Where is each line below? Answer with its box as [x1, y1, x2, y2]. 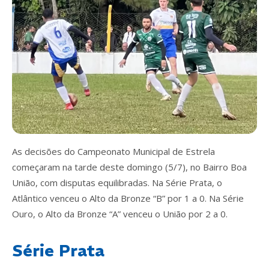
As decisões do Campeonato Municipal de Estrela [12, 145, 215, 157]
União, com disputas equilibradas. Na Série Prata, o [12, 176, 222, 189]
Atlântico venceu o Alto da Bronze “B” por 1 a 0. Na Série [12, 192, 244, 204]
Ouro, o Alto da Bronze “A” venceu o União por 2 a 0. [12, 207, 228, 220]
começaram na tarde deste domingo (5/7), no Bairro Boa [12, 160, 247, 173]
